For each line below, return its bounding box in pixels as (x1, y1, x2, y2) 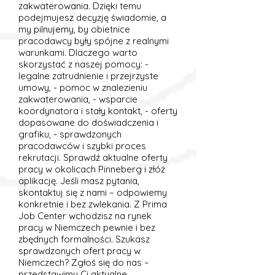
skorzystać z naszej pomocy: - (18, 58, 149, 70)
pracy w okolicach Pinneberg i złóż (18, 163, 165, 175)
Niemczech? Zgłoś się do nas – (18, 257, 149, 268)
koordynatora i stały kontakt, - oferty (18, 105, 177, 117)
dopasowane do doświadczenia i (18, 117, 158, 128)
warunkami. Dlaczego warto (18, 47, 137, 58)
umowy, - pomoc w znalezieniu (18, 82, 147, 93)
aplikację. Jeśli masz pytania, (18, 175, 139, 187)
